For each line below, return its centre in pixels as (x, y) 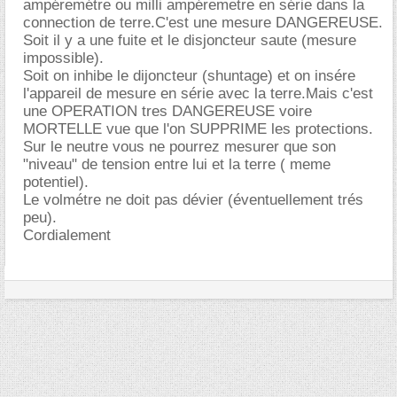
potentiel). (56, 182)
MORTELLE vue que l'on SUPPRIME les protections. (198, 129)
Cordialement (67, 235)
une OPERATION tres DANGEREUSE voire (167, 111)
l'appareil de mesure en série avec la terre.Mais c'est (198, 93)
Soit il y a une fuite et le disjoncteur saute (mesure (190, 40)
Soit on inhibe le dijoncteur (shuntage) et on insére (189, 76)
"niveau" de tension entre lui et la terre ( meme (177, 164)
